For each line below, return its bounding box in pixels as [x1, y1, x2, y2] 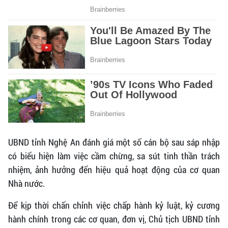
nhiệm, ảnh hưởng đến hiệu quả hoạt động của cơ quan [8, 163, 220, 176]
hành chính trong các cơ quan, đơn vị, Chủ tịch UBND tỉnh [8, 213, 220, 225]
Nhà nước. [8, 177, 45, 190]
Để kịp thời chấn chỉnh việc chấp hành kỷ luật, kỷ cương [8, 199, 220, 212]
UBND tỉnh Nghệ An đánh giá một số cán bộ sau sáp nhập [8, 136, 220, 149]
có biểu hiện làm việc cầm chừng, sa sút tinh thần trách [8, 150, 220, 162]
